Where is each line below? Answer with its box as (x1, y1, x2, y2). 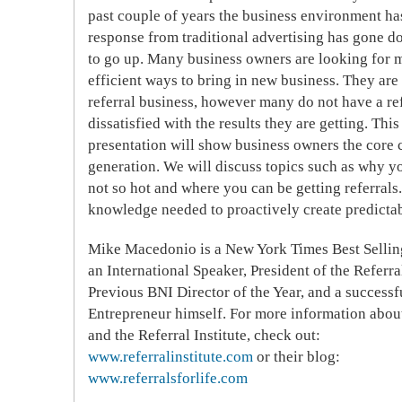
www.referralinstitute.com (88, 348, 253, 365)
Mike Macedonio (88, 240, 197, 258)
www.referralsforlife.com (88, 370, 248, 387)
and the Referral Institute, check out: (88, 327, 320, 344)
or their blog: (253, 348, 340, 365)
